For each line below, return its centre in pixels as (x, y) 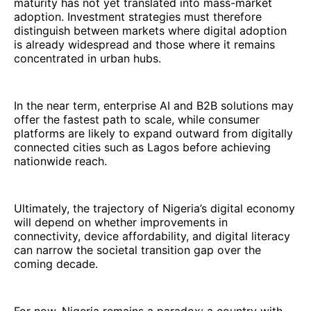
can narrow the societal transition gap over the (137, 250)
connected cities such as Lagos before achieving (142, 148)
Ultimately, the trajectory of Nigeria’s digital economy (154, 209)
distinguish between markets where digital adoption (150, 31)
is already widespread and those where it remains (144, 45)
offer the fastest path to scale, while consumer (137, 120)
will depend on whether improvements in (121, 222)
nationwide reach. (60, 161)
